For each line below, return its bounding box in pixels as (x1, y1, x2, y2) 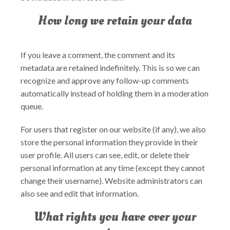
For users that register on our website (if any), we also (21, 124, 206, 134)
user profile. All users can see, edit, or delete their (21, 150, 190, 160)
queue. (21, 101, 43, 111)
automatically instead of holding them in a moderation (21, 88, 208, 98)
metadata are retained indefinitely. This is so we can (21, 63, 200, 72)
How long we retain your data (38, 12, 192, 29)
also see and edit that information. (21, 188, 139, 198)
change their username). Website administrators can (21, 176, 202, 185)
